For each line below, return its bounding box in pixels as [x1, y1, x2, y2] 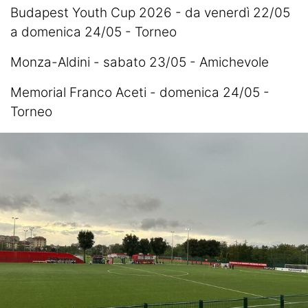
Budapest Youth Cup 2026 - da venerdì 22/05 [10, 5, 290, 21]
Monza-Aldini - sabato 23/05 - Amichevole [10, 54, 269, 70]
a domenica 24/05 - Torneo [10, 24, 177, 40]
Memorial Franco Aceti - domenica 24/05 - [10, 85, 269, 100]
